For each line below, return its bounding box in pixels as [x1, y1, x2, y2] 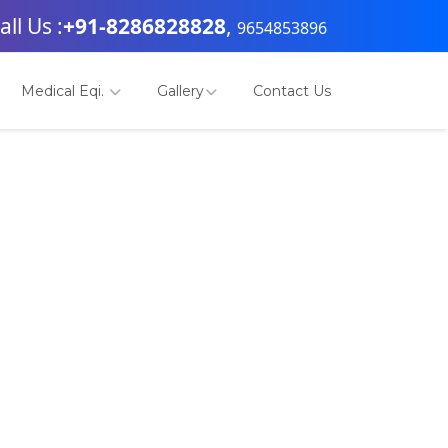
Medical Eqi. [21, 82, 108, 100]
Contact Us [253, 82, 331, 100]
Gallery [157, 82, 204, 100]
